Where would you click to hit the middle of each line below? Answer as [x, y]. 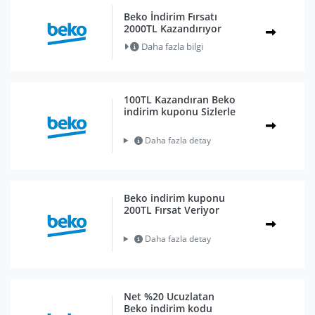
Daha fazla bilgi [171, 47]
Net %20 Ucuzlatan [169, 296]
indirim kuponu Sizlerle [179, 111]
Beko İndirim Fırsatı [170, 17]
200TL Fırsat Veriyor [171, 210]
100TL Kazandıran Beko [179, 99]
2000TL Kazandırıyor [172, 29]
